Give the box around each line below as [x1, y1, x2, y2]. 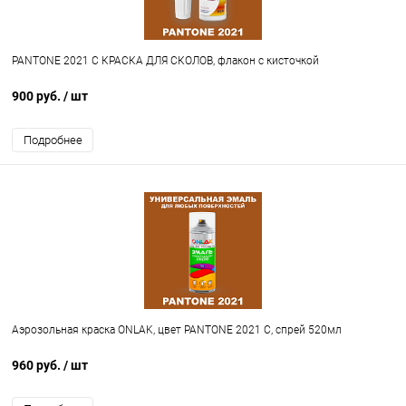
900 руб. [12, 89, 63, 104]
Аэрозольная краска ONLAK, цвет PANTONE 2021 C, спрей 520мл [12, 324, 342, 337]
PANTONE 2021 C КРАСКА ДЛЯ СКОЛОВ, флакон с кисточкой [12, 54, 319, 68]
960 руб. [12, 358, 63, 373]
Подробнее [23, 133, 82, 148]
